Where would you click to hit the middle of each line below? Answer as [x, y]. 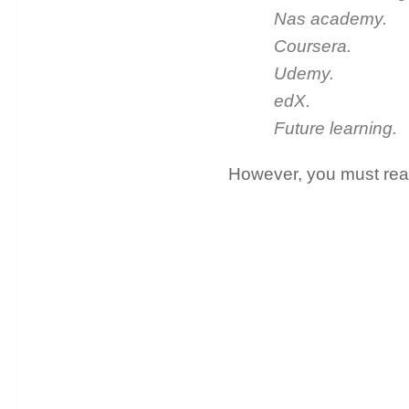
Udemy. [304, 74]
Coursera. [312, 47]
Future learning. [335, 129]
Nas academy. [330, 19]
